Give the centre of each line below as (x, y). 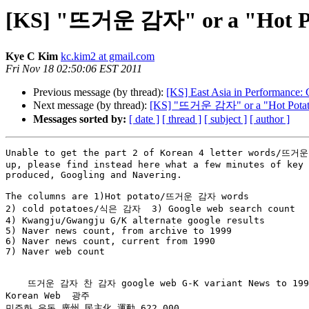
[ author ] (270, 119)
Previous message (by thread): (100, 92)
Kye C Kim (32, 57)
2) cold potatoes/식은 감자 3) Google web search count (150, 209)
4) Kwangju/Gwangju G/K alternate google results (135, 221)
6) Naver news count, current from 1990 (110, 241)
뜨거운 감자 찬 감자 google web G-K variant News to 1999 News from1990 (17, 283)
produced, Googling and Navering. (94, 175)
